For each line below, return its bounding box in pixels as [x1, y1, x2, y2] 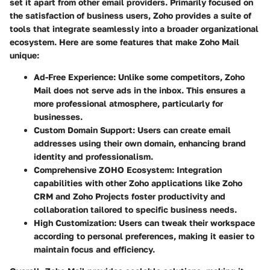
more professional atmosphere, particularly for [34, 98, 223, 109]
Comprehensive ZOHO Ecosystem [34, 165, 172, 175]
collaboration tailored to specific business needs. [34, 204, 237, 215]
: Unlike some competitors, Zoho [113, 72, 245, 83]
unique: [10, 50, 39, 61]
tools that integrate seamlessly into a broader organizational [10, 24, 259, 34]
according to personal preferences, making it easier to [34, 231, 254, 242]
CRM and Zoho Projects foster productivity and [34, 191, 225, 202]
